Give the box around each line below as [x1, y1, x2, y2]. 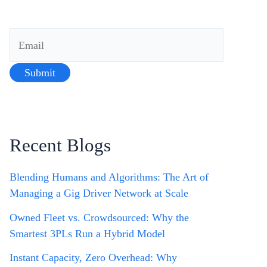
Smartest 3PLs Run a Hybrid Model [10, 227, 165, 240]
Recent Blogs [10, 135, 111, 156]
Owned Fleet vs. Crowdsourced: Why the [10, 211, 189, 223]
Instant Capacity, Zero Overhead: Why [10, 252, 177, 263]
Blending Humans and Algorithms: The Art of [10, 171, 209, 183]
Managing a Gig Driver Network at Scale [10, 187, 188, 199]
